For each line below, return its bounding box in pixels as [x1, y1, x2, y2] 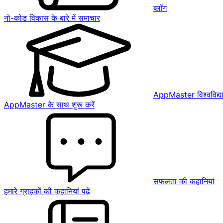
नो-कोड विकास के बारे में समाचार [4, 13, 100, 23]
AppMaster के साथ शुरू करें [4, 100, 95, 110]
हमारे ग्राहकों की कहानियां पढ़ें [4, 186, 90, 196]
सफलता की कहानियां [153, 176, 215, 186]
